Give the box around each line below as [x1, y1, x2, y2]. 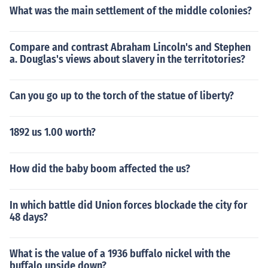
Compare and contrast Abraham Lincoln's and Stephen [10, 41, 251, 54]
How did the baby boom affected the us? [10, 162, 190, 175]
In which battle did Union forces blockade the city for [10, 199, 248, 212]
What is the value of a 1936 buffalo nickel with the [10, 247, 230, 260]
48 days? [10, 211, 48, 224]
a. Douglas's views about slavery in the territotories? [10, 53, 245, 66]
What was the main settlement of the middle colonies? [10, 4, 252, 17]
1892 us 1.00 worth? [10, 126, 96, 139]
